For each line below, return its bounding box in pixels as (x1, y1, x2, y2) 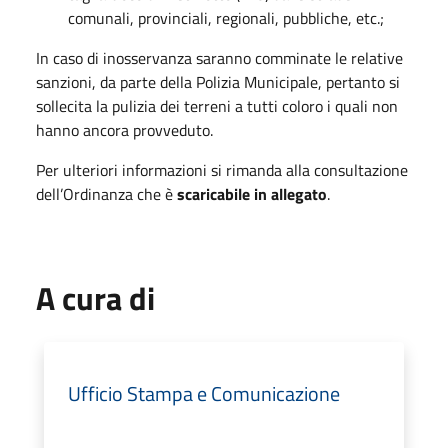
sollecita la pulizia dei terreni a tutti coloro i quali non (36, 93, 398, 118)
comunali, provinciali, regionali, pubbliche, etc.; (68, 5, 384, 30)
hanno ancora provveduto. (36, 117, 213, 142)
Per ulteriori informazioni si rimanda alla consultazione (36, 157, 408, 182)
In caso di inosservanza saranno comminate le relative (36, 45, 403, 70)
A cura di (36, 273, 155, 322)
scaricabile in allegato (177, 181, 327, 206)
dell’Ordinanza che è (36, 181, 177, 206)
